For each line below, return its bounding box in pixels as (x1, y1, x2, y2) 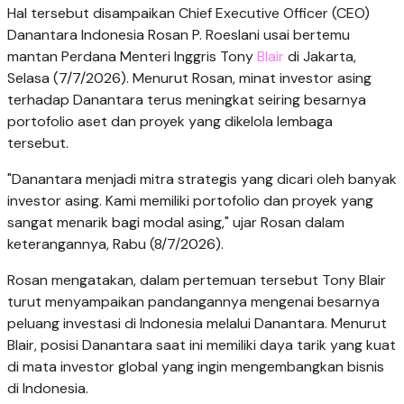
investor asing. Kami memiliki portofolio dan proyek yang (7, 191, 373, 211)
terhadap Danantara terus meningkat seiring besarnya (7, 90, 366, 110)
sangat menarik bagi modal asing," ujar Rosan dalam (7, 213, 344, 233)
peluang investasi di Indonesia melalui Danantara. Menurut (7, 314, 387, 334)
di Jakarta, (288, 47, 356, 67)
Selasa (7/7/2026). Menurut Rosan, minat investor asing (7, 69, 372, 88)
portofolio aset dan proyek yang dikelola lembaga (7, 112, 333, 132)
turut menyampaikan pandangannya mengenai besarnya (7, 292, 380, 312)
